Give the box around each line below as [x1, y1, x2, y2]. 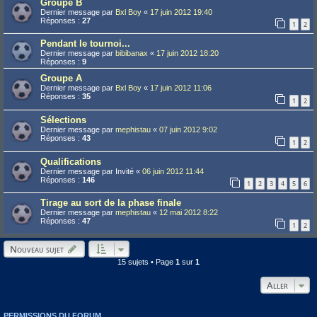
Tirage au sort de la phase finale [40, 197, 181, 209]
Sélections [40, 114, 86, 125]
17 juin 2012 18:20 [156, 49, 219, 58]
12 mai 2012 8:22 [159, 208, 218, 217]
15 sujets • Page [117, 257, 175, 266]
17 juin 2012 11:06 [150, 83, 212, 93]
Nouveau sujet [10, 242, 64, 255]
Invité [115, 166, 134, 175]
